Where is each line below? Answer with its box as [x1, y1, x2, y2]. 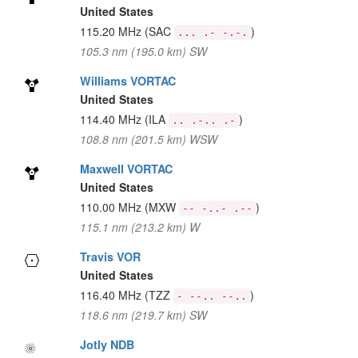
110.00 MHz [79, 199, 145, 215]
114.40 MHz [79, 111, 145, 127]
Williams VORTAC [79, 73, 176, 89]
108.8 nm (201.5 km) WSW [79, 131, 217, 147]
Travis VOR [79, 249, 141, 265]
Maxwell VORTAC [79, 161, 173, 177]
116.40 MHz [79, 287, 145, 303]
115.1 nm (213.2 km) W [79, 219, 200, 235]
